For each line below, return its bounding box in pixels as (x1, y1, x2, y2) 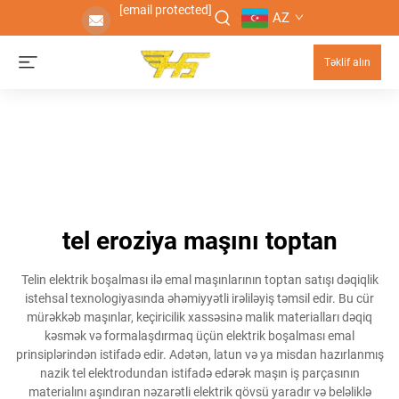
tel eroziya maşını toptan (61, 226, 338, 256)
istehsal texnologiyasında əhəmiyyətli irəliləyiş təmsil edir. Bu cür (25, 291, 374, 305)
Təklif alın (324, 56, 370, 69)
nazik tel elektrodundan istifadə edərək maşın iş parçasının (39, 366, 360, 380)
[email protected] (118, 3, 212, 17)
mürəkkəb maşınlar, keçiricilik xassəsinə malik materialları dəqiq (27, 310, 372, 324)
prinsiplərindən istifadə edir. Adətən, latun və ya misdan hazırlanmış (15, 347, 384, 362)
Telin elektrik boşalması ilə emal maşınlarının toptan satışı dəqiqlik (20, 273, 379, 287)
